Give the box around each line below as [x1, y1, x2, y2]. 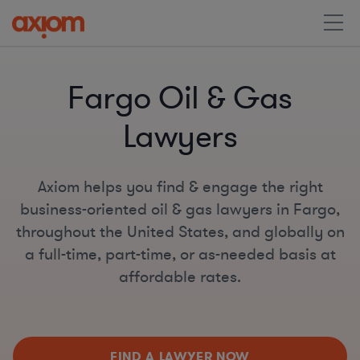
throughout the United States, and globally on [15, 221, 345, 243]
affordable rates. [119, 266, 241, 288]
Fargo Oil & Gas [67, 77, 292, 120]
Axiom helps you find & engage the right [37, 176, 323, 198]
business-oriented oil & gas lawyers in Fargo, [20, 198, 340, 220]
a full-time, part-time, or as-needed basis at [24, 243, 336, 265]
